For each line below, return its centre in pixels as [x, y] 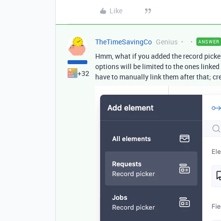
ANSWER [209, 41]
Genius [167, 41]
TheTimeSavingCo [124, 41]
